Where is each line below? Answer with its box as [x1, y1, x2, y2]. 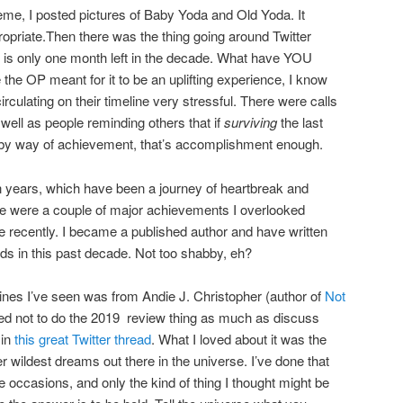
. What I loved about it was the [151, 328, 327, 348]
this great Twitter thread [14, 328, 151, 348]
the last [277, 112, 323, 132]
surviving [224, 112, 277, 132]
